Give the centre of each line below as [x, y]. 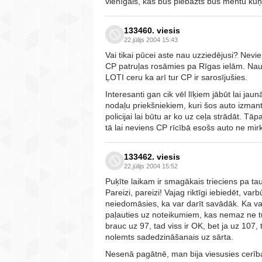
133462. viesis [152, 156]
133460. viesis [152, 30]
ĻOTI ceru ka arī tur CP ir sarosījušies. [176, 77]
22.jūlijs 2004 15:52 [151, 166]
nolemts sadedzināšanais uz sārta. [169, 237]
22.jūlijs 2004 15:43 [151, 39]
